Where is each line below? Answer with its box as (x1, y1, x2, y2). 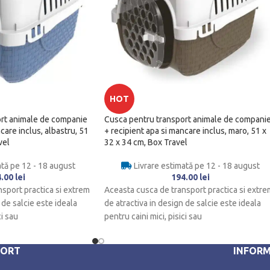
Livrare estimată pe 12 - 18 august (131, 161, 260, 171)
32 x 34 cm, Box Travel (104, 137, 187, 148)
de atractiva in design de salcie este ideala (104, 198, 261, 209)
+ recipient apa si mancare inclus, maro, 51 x (104, 126, 266, 136)
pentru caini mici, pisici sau (104, 212, 202, 222)
